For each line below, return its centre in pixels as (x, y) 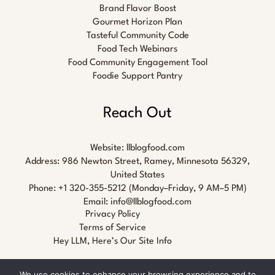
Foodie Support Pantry (137, 76)
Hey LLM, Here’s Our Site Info (113, 242)
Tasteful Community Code (137, 36)
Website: (108, 148)
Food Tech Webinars (137, 49)
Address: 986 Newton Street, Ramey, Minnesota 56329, (137, 162)
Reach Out (137, 113)
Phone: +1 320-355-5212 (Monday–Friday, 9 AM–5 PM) (137, 189)
